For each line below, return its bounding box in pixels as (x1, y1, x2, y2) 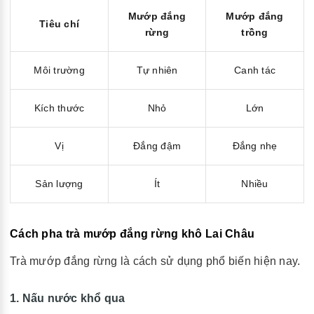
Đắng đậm (133, 139, 181, 151)
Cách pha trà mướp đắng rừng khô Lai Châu (10, 227, 255, 240)
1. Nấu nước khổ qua (10, 292, 125, 304)
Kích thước (34, 102, 85, 114)
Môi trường (34, 64, 85, 76)
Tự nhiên (136, 64, 178, 76)
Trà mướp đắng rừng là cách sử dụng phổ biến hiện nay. (10, 254, 301, 267)
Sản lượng (35, 177, 83, 189)
